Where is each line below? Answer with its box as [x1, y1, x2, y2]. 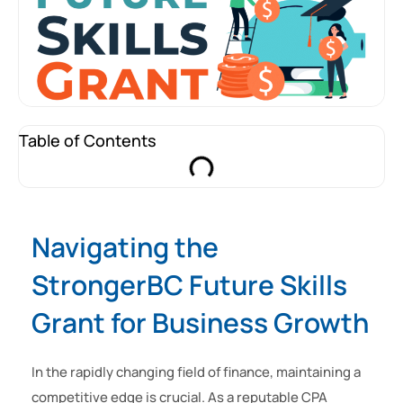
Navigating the [31, 228, 219, 266]
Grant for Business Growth [31, 304, 369, 342]
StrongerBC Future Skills [31, 266, 347, 304]
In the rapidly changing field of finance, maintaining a [31, 363, 361, 382]
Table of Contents [19, 130, 157, 152]
